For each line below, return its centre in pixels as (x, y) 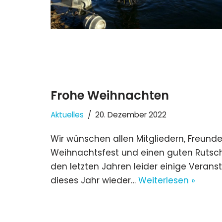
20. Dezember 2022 (131, 114)
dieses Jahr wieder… (94, 180)
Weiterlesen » (167, 180)
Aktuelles (67, 114)
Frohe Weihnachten (110, 95)
